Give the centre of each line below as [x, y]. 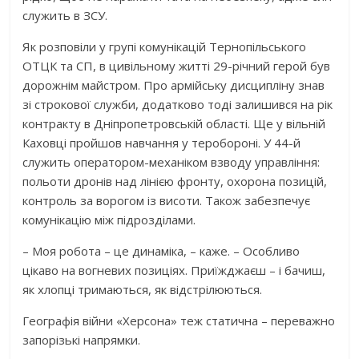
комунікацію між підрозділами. [109, 219]
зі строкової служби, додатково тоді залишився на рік [178, 104]
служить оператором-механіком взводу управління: [171, 161]
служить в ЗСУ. [65, 15]
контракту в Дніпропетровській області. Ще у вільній [174, 123]
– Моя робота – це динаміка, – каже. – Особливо [161, 250]
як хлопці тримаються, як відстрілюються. [143, 289]
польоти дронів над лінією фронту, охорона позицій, [175, 181]
